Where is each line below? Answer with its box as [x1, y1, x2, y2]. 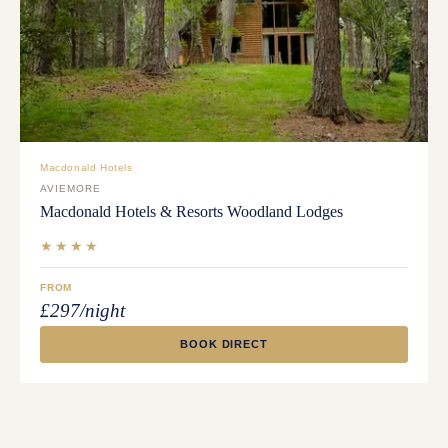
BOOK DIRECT [180, 338, 268, 351]
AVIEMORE [40, 183, 101, 195]
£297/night [40, 300, 125, 322]
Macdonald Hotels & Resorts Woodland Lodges [40, 203, 343, 221]
